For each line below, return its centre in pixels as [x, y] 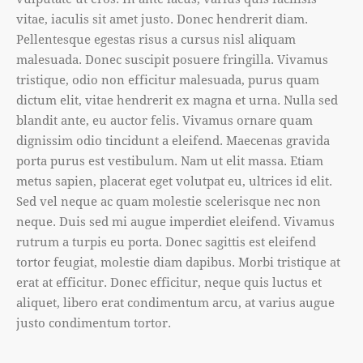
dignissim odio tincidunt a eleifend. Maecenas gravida [173, 140]
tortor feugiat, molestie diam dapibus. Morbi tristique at [178, 261]
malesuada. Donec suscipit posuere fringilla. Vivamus [172, 59]
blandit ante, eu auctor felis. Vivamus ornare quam [164, 120]
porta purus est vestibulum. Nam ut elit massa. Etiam [170, 160]
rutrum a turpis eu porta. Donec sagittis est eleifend [166, 241]
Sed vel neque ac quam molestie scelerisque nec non [169, 201]
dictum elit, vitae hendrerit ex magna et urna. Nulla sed [177, 99]
